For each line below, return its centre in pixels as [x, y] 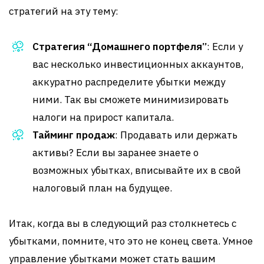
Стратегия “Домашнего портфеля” [120, 47]
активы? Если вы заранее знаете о [115, 153]
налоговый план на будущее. [102, 188]
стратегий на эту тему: [64, 11]
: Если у [225, 47]
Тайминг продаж [74, 135]
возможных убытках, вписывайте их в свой [137, 170]
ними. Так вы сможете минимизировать [131, 100]
